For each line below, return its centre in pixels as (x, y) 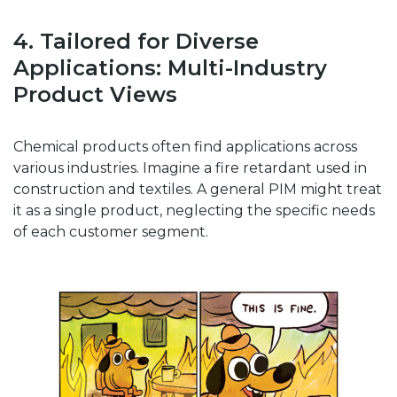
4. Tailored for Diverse (136, 42)
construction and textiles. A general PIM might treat (198, 190)
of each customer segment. (111, 232)
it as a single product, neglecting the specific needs (194, 211)
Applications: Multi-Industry (170, 68)
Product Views (95, 95)
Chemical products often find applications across (185, 147)
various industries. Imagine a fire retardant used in (190, 168)
